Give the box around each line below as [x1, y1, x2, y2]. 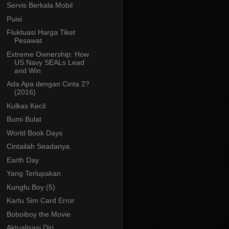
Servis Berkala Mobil [6, 1, 73, 10]
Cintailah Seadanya [6, 142, 70, 151]
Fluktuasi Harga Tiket [6, 28, 75, 37]
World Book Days [6, 128, 62, 137]
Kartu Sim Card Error [6, 196, 75, 205]
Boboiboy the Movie [6, 210, 71, 218]
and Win [14, 66, 41, 75]
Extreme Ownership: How [6, 50, 89, 58]
